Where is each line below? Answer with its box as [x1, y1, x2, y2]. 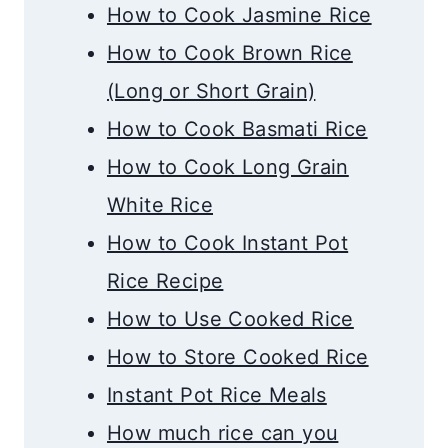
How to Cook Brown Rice [107, 40, 353, 65]
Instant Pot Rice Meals [107, 382, 327, 407]
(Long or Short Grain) [107, 78, 316, 103]
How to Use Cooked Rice [107, 306, 354, 331]
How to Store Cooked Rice [107, 344, 369, 369]
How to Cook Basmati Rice [107, 116, 368, 141]
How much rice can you [107, 420, 339, 445]
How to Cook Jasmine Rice [107, 2, 372, 27]
